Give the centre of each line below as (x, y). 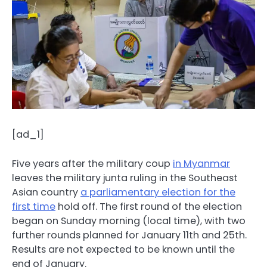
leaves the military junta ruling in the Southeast (125, 178)
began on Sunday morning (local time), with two (129, 221)
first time (34, 206)
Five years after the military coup (92, 163)
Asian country (46, 192)
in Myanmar (201, 163)
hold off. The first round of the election (149, 206)
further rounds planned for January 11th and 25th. (129, 235)
